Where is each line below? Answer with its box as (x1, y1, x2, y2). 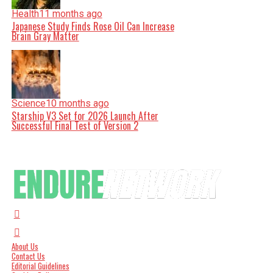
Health (11, 8, 39, 19)
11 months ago (38, 8, 102, 19)
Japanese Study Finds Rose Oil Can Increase (11, 19, 174, 34)
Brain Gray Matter (11, 29, 79, 43)
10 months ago (45, 97, 109, 109)
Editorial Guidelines (11, 260, 69, 272)
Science (11, 97, 46, 109)
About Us (11, 241, 38, 252)
